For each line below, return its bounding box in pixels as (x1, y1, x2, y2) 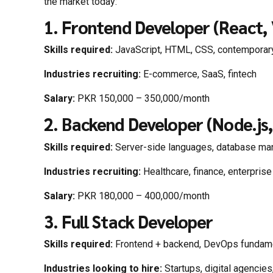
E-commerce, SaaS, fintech (141, 68, 257, 80)
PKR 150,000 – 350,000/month (75, 93, 210, 105)
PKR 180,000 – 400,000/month (75, 190, 210, 202)
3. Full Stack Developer (44, 210, 213, 233)
